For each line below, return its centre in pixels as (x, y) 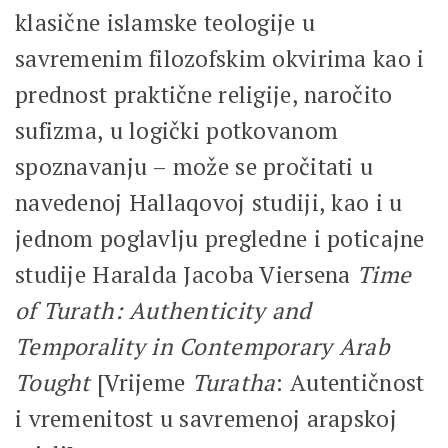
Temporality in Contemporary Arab (202, 346)
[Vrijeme (141, 382)
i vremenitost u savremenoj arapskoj (206, 418)
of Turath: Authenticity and (163, 310)
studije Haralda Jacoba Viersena (186, 274)
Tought (53, 382)
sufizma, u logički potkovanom (177, 130)
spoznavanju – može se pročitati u (194, 166)
